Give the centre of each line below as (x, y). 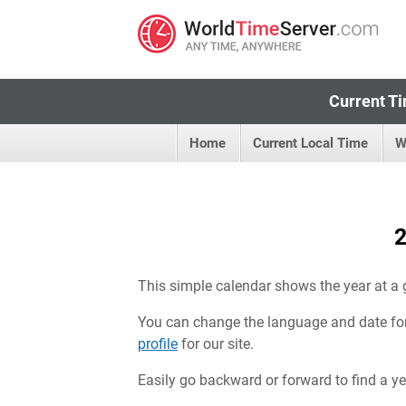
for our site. (216, 344)
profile (158, 344)
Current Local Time (310, 143)
